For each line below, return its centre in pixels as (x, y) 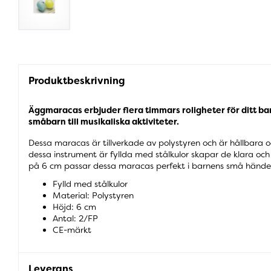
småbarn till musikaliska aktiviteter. (104, 121)
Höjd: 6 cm (74, 207)
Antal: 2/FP (75, 218)
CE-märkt (72, 230)
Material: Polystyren (93, 195)
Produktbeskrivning (77, 81)
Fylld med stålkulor (90, 184)
